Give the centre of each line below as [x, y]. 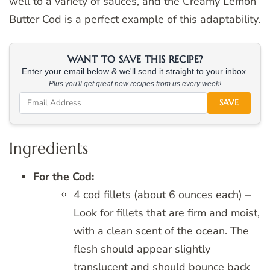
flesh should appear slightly [142, 249]
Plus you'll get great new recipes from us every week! [135, 83]
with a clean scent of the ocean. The [161, 231]
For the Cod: [64, 177]
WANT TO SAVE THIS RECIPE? [135, 59]
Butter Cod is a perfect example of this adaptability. [135, 19]
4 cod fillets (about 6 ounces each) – [162, 195]
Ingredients [49, 148]
